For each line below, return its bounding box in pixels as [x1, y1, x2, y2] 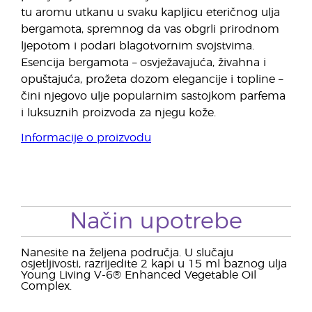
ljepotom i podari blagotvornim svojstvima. [21, 40, 254, 52]
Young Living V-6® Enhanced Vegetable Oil [21, 270, 256, 281]
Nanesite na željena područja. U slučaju [21, 247, 233, 258]
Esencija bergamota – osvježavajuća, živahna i [21, 57, 266, 68]
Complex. [21, 281, 72, 292]
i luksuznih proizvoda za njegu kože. [21, 107, 216, 118]
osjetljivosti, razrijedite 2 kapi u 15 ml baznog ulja [21, 258, 287, 270]
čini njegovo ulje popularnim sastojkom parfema [21, 91, 286, 102]
